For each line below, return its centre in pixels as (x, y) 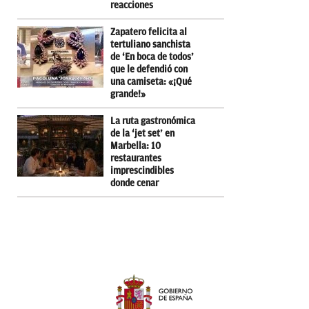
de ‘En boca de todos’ (152, 57)
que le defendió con (149, 69)
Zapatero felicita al (149, 32)
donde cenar (134, 183)
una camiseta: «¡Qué (151, 81)
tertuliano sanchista (150, 44)
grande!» (128, 94)
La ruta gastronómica (153, 121)
